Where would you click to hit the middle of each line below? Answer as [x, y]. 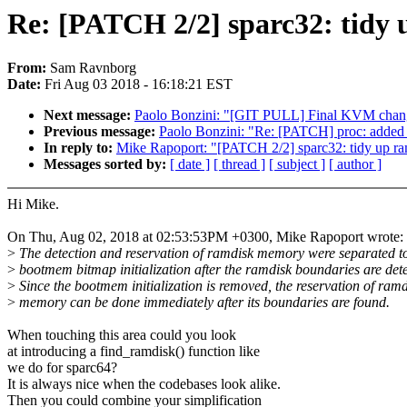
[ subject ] [297, 164]
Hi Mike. [33, 204]
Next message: [89, 115]
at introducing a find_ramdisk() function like [134, 352]
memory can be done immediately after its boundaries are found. [203, 303]
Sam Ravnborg [93, 68]
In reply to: [80, 148]
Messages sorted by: [107, 164]
